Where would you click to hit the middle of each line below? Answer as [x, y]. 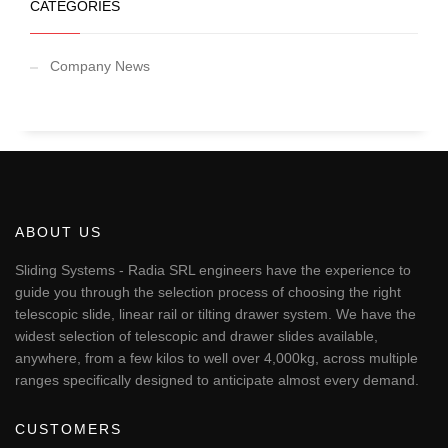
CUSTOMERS [68, 429]
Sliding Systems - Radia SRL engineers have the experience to [213, 270]
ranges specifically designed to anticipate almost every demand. [217, 380]
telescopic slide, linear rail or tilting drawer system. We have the [215, 314]
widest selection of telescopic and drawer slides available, [196, 336]
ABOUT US [58, 232]
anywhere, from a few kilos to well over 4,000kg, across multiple [216, 358]
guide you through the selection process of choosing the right [208, 292]
